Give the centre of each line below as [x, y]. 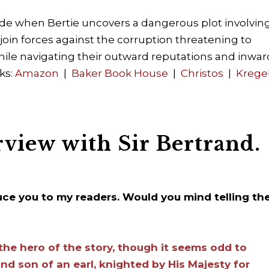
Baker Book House [120, 74]
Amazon [37, 74]
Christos [202, 74]
